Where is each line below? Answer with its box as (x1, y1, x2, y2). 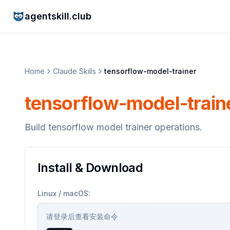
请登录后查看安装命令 (46, 212, 118, 221)
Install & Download (37, 160, 143, 175)
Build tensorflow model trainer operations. (25, 122, 202, 132)
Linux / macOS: (37, 189, 90, 198)
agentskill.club (25, 11, 91, 22)
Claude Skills (53, 67, 96, 75)
